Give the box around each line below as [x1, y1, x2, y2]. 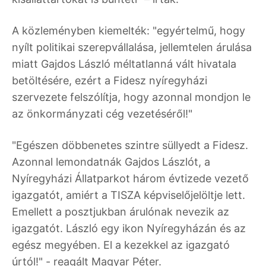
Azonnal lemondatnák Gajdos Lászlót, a [12, 156, 210, 169]
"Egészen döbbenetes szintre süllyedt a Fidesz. [12, 139, 248, 152]
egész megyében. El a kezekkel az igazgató [12, 239, 230, 252]
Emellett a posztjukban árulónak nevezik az [12, 205, 229, 218]
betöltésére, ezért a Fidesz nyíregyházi [12, 74, 207, 87]
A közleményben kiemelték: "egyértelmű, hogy [12, 24, 245, 37]
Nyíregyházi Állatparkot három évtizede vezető [12, 172, 249, 185]
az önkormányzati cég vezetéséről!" [12, 107, 195, 121]
